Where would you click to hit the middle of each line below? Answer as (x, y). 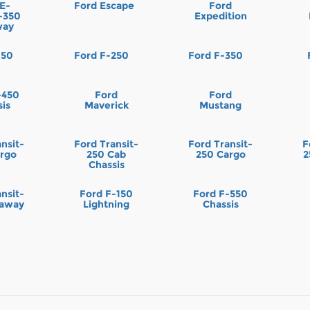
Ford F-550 (221, 193)
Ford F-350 (215, 56)
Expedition (220, 16)
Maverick (106, 105)
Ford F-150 (107, 193)
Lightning (107, 204)
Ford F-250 (101, 56)
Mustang (221, 105)
